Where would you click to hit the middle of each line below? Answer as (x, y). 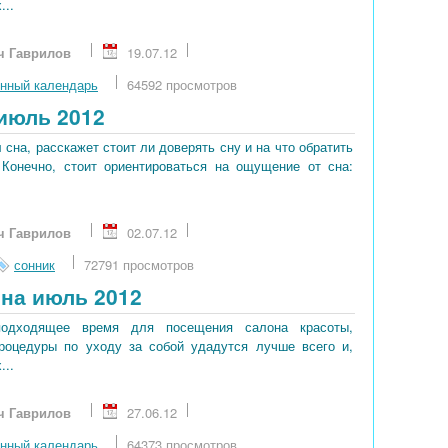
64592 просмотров (182, 84)
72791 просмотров (139, 265)
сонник (34, 265)
